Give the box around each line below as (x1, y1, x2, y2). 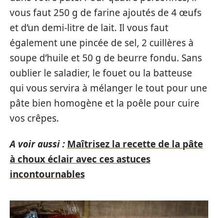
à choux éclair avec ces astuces (10, 153, 150, 165)
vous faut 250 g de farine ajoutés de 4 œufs (10, 6, 201, 19)
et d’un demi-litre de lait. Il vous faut (10, 21, 168, 34)
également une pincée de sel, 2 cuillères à (10, 36, 194, 49)
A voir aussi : (10, 138, 65, 150)
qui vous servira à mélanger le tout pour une (10, 81, 207, 94)
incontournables (10, 168, 85, 181)
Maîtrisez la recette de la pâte (67, 138, 203, 150)
